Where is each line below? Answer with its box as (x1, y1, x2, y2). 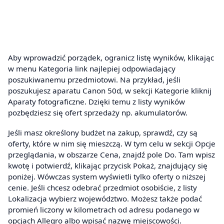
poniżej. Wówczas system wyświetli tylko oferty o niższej (8, 171, 205, 181)
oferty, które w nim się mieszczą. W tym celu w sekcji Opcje (8, 138, 215, 148)
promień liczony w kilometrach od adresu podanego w (8, 204, 199, 214)
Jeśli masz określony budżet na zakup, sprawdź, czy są (8, 127, 197, 137)
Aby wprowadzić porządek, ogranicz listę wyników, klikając (8, 52, 214, 63)
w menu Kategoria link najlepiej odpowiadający (8, 63, 175, 74)
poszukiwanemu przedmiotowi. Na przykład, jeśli (8, 74, 180, 85)
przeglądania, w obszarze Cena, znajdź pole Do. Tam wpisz (8, 149, 215, 159)
